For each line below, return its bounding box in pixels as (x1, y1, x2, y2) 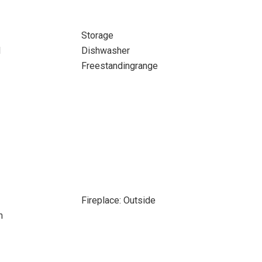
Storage (81, 30, 113, 41)
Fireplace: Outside (81, 195, 156, 206)
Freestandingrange (81, 60, 158, 71)
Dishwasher (81, 45, 130, 56)
